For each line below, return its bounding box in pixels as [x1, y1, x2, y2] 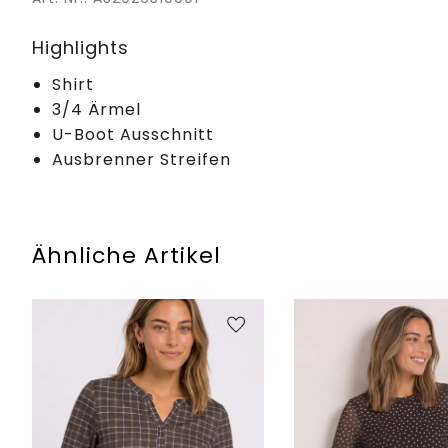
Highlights [32, 34, 129, 60]
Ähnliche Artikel [32, 239, 221, 271]
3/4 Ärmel [52, 97, 141, 121]
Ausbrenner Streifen [52, 147, 231, 171]
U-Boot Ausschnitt [52, 122, 214, 146]
